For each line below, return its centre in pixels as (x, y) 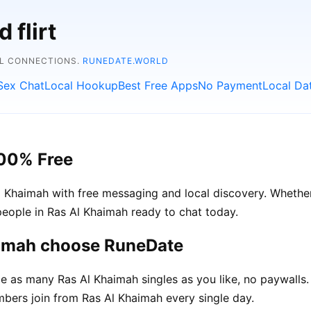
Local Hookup (81, 85)
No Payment (230, 85)
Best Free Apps (158, 85)
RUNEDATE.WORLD (126, 61)
